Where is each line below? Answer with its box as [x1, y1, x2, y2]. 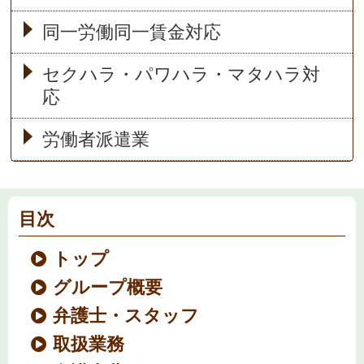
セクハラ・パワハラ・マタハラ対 [41, 63, 320, 84]
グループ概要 [53, 276, 163, 297]
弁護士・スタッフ [53, 305, 200, 326]
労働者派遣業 [41, 128, 149, 149]
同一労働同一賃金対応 [41, 21, 221, 42]
